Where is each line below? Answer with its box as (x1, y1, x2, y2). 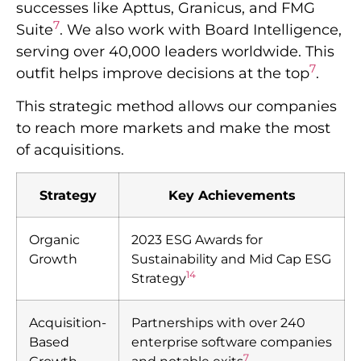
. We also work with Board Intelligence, (60, 20, 342, 39)
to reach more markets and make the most (16, 119, 330, 138)
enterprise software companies (131, 334, 332, 351)
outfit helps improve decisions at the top (16, 64, 309, 82)
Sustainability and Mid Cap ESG (131, 251, 331, 268)
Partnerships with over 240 (131, 314, 305, 331)
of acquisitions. (16, 141, 124, 160)
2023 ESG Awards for (131, 231, 263, 248)
